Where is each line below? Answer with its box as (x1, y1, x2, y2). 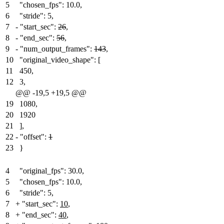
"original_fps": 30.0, (19, 166, 84, 175)
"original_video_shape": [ (19, 55, 100, 64)
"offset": (20, 132, 48, 141)
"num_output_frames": (20, 44, 94, 53)
